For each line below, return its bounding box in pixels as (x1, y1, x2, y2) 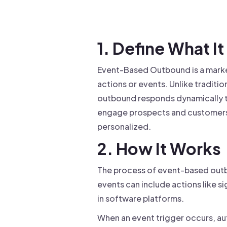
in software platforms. (97, 193, 184, 204)
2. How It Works (97, 138, 221, 159)
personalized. (97, 121, 151, 132)
